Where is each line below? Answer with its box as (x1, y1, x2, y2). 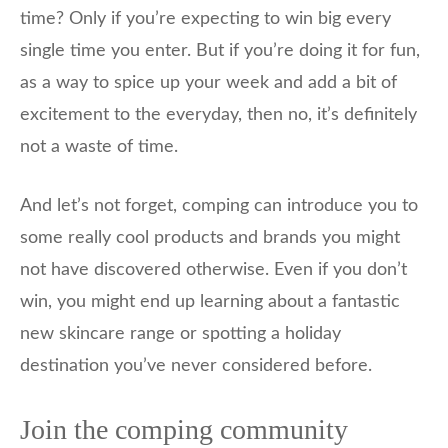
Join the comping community (20, 414, 348, 446)
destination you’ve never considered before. (20, 357, 372, 376)
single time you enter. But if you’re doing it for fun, (20, 42, 420, 61)
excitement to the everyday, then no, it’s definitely (20, 106, 417, 125)
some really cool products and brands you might (20, 229, 400, 248)
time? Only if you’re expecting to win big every (20, 10, 391, 29)
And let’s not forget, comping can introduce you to (20, 197, 418, 216)
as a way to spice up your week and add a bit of (20, 74, 397, 93)
